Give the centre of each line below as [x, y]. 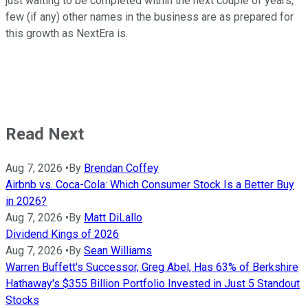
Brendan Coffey [121, 168]
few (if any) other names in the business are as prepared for [150, 17]
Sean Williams [118, 251]
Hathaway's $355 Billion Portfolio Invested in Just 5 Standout [153, 284]
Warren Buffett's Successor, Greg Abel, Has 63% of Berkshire [152, 267]
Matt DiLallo [113, 218]
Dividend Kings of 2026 [62, 234]
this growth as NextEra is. [67, 34]
